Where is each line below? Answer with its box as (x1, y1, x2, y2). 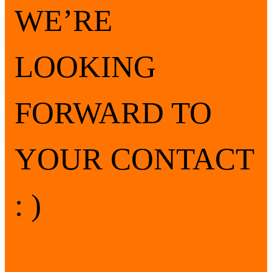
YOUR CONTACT (15, 141, 254, 176)
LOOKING (15, 49, 156, 84)
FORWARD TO (15, 95, 212, 130)
